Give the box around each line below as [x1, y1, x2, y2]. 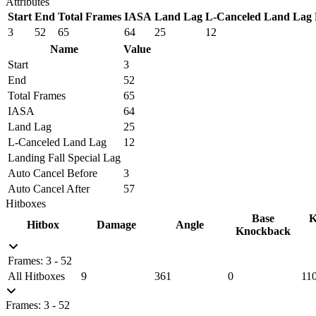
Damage [97, 218, 136, 231]
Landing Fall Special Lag [8, 151, 121, 164]
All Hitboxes [8, 269, 65, 282]
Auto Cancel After [8, 182, 90, 195]
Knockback [236, 224, 291, 237]
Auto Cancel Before [8, 166, 97, 179]
